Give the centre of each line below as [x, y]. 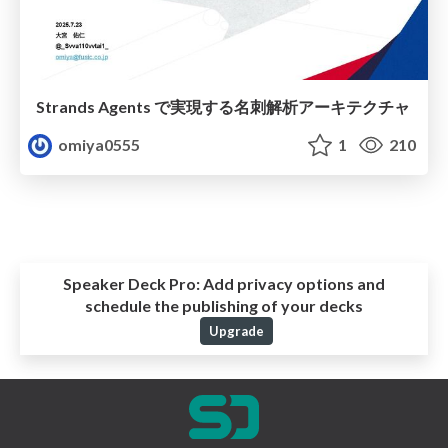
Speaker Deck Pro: [131, 283]
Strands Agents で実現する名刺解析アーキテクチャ [223, 106]
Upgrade [236, 330]
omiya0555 [98, 144]
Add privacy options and [292, 283]
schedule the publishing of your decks [224, 305]
